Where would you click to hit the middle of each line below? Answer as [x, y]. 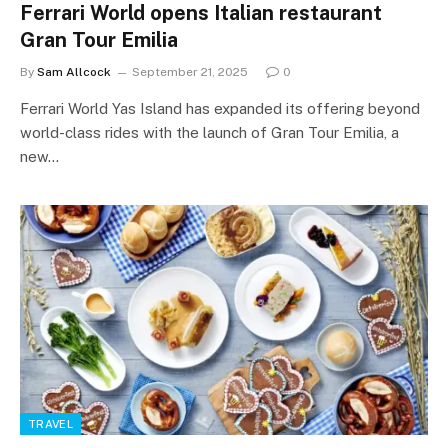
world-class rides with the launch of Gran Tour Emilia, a [209, 132]
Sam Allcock [74, 72]
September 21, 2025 [190, 72]
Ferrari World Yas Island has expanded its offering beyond [220, 108]
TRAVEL [50, 423]
